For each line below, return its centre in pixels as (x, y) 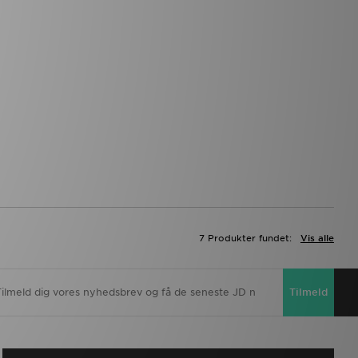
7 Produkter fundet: (245, 238)
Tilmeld (308, 292)
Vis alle (317, 238)
